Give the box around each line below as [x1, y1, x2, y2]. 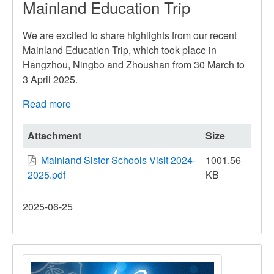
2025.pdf [28, 167, 65, 182]
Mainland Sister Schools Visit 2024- [41, 152, 196, 167]
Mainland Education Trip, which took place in [23, 42, 217, 57]
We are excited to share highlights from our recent [23, 28, 237, 42]
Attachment [28, 128, 81, 143]
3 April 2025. [23, 72, 78, 86]
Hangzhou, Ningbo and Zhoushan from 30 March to [23, 57, 245, 72]
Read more [23, 96, 71, 111]
